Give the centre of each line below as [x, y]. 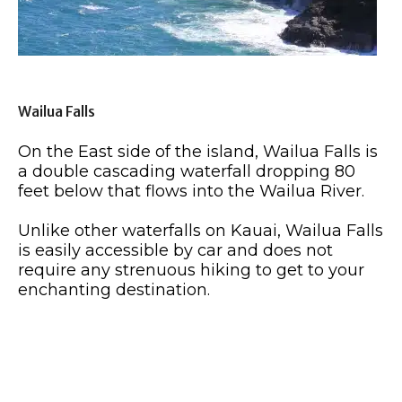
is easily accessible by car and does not [175, 250]
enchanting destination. [114, 289]
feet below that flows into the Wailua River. [191, 191]
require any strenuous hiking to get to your [191, 270]
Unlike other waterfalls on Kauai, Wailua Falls [201, 230]
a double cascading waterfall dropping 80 [187, 171]
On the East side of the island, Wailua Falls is [198, 151]
